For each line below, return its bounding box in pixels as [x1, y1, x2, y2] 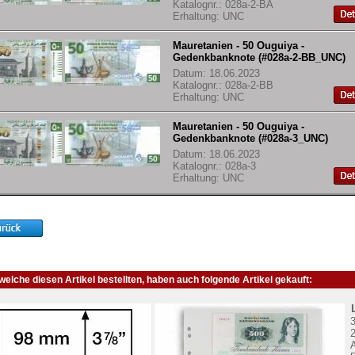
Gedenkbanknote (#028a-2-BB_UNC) [173, 52, 345, 64]
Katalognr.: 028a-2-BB [173, 79, 273, 92]
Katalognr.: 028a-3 [173, 160, 256, 173]
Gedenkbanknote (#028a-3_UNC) [173, 132, 328, 145]
